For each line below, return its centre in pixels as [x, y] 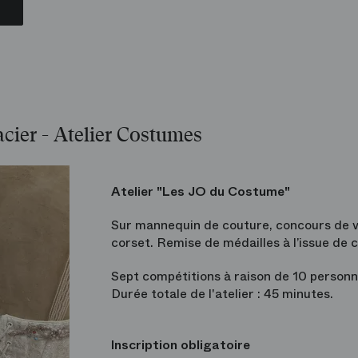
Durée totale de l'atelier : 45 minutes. [222, 294]
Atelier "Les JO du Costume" [201, 191]
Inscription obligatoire [181, 345]
